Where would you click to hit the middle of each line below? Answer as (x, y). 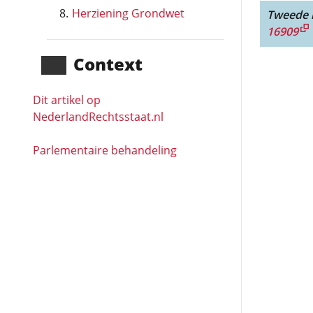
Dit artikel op (67, 100)
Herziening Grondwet (128, 13)
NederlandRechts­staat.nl (98, 117)
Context (108, 64)
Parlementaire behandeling (105, 150)
